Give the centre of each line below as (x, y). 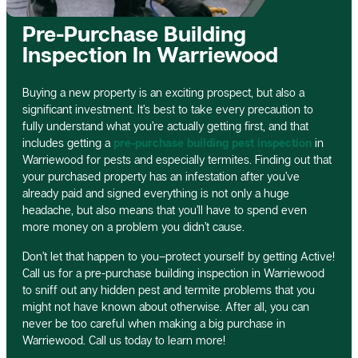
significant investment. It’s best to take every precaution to (168, 109)
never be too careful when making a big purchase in (154, 323)
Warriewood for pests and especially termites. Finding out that (177, 159)
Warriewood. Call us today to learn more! (124, 340)
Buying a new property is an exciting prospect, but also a (163, 92)
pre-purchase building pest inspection (213, 142)
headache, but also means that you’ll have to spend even (165, 209)
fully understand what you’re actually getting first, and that (165, 125)
